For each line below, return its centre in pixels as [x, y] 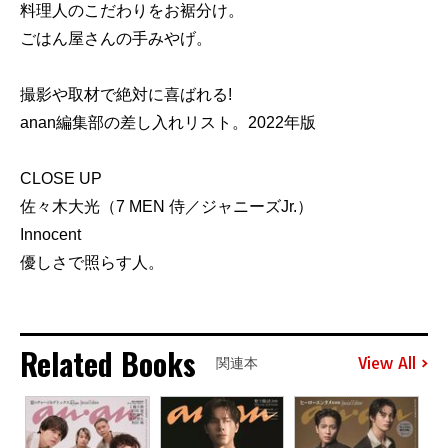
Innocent [50, 235]
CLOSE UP [61, 179]
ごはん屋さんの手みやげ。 [116, 39]
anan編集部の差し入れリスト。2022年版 [168, 123]
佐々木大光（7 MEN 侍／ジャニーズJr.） [166, 207]
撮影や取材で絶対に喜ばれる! [126, 95]
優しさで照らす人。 [92, 263]
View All [387, 362]
